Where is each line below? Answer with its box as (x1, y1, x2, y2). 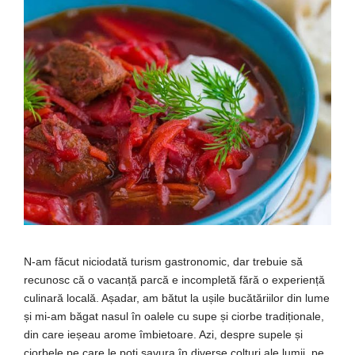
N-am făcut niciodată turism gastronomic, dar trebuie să (24, 255, 303, 268)
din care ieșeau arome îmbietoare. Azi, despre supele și (24, 328, 303, 341)
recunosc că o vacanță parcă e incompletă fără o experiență (24, 273, 325, 286)
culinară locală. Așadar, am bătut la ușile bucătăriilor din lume (24, 292, 330, 304)
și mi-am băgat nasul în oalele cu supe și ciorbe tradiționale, (24, 310, 324, 323)
